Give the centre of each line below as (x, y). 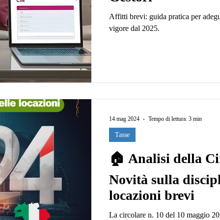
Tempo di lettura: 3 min (175, 119)
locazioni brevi (152, 195)
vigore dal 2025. (134, 28)
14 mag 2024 (124, 119)
